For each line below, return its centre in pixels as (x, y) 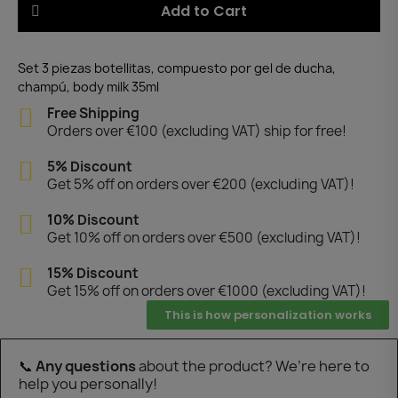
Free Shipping (93, 113)
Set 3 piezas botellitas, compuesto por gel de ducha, (177, 68)
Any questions (87, 366)
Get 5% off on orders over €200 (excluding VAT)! (200, 184)
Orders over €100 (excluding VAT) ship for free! (196, 131)
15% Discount (92, 273)
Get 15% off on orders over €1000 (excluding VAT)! (206, 291)
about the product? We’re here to (254, 366)
